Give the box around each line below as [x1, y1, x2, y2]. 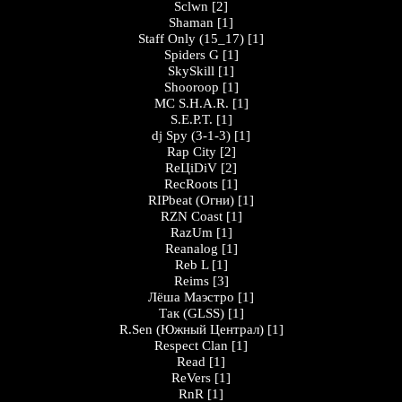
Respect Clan [154, 338, 228, 353]
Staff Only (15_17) [138, 31, 244, 46]
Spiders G [163, 48, 219, 62]
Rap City [166, 144, 216, 159]
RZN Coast [160, 209, 223, 223]
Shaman [169, 15, 214, 30]
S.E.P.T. [170, 112, 213, 127]
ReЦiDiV [165, 161, 217, 175]
